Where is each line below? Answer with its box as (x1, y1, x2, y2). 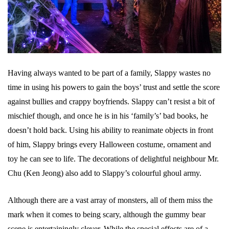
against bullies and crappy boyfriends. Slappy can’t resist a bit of (8, 97, 215, 106)
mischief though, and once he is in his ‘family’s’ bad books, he (8, 111, 208, 120)
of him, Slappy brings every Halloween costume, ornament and (8, 140, 211, 149)
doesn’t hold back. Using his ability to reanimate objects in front (8, 125, 213, 134)
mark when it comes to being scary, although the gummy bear (8, 210, 205, 219)
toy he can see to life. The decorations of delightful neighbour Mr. (8, 154, 219, 163)
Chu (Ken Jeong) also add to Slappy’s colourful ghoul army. (8, 168, 201, 177)
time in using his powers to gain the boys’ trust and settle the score (8, 82, 220, 91)
